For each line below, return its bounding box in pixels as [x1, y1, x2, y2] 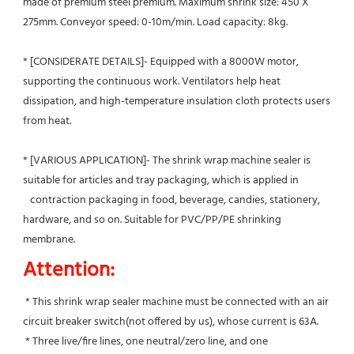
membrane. [23, 230, 75, 249]
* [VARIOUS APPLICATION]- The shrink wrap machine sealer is [23, 151, 311, 170]
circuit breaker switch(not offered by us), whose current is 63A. [23, 312, 318, 331]
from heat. [23, 111, 71, 130]
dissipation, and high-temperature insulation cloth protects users [23, 92, 330, 111]
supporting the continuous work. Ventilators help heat [23, 72, 281, 91]
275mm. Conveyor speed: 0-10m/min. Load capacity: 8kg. [23, 13, 288, 32]
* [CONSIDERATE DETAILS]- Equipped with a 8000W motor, [23, 52, 299, 71]
